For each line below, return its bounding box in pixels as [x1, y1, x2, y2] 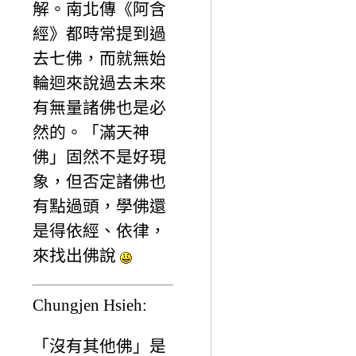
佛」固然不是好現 [33, 147, 166, 166]
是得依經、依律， [33, 221, 166, 240]
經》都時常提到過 [33, 24, 166, 43]
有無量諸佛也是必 [33, 98, 166, 117]
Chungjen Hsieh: [33, 295, 147, 314]
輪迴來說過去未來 [33, 73, 166, 92]
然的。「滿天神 [33, 122, 149, 141]
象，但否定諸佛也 [33, 172, 166, 191]
